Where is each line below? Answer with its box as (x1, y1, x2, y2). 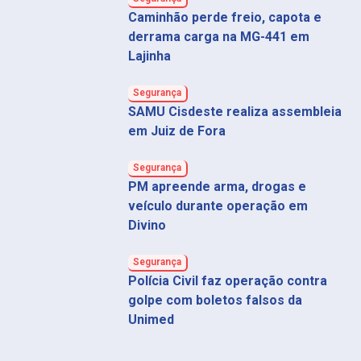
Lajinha (127, 48, 171, 64)
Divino (127, 218, 166, 234)
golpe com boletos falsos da (127, 293, 302, 309)
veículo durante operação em (127, 198, 308, 214)
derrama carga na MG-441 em (127, 29, 309, 45)
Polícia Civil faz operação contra (127, 273, 327, 289)
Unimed (127, 312, 174, 328)
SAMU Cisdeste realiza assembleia (127, 104, 342, 120)
